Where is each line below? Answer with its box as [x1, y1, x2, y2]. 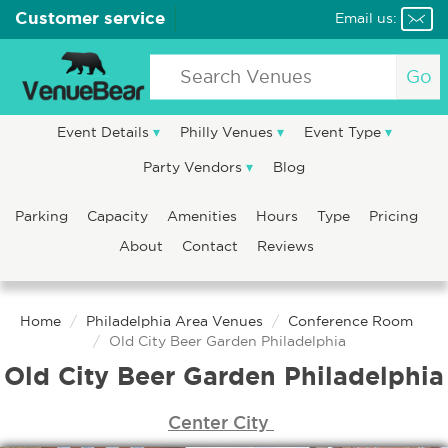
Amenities [167, 208, 241, 224]
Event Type [303, 124, 385, 140]
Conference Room [288, 313, 413, 329]
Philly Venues [179, 124, 277, 140]
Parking [15, 208, 72, 224]
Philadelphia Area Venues [86, 313, 263, 329]
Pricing [369, 208, 418, 224]
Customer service [15, 8, 165, 27]
